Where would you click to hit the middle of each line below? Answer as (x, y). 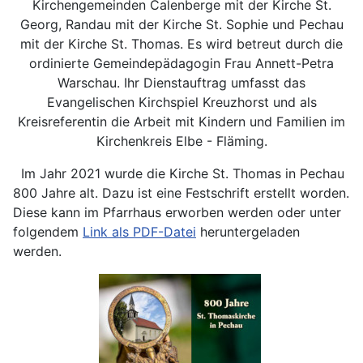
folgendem (48, 232)
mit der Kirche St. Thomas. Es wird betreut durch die (181, 44)
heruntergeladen (248, 232)
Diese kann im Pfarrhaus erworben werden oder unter (177, 212)
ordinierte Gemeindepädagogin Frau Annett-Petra (181, 63)
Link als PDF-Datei (139, 232)
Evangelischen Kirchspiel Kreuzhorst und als (181, 102)
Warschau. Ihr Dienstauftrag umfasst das (181, 83)
